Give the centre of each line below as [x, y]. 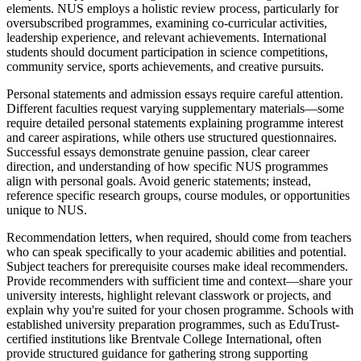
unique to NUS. [47, 210]
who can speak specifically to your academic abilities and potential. [176, 251]
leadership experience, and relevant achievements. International [166, 37]
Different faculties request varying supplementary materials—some [175, 108]
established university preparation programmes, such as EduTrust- [173, 324]
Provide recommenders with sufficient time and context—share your [179, 280]
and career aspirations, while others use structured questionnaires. [172, 137]
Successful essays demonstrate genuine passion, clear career [158, 151]
